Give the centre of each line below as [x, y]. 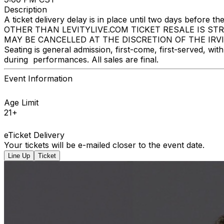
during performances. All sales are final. [84, 59]
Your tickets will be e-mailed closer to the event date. [104, 145]
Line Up [19, 155]
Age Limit [21, 102]
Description [25, 9]
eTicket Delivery [34, 135]
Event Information [38, 78]
